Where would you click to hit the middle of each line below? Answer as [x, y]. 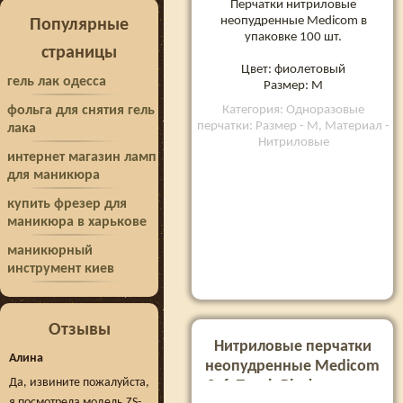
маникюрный [50, 251]
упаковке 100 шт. [293, 37]
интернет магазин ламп [82, 157]
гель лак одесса [57, 82]
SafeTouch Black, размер [292, 386]
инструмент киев [61, 269]
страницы [79, 53]
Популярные [79, 25]
